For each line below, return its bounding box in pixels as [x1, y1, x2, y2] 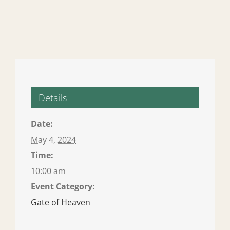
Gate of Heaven [31, 197, 90, 208]
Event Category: [31, 181, 95, 193]
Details [39, 91, 67, 104]
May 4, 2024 [31, 134, 76, 146]
